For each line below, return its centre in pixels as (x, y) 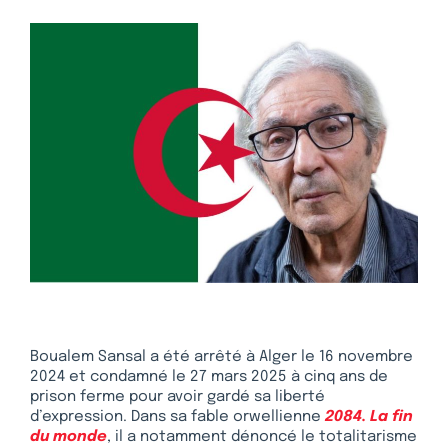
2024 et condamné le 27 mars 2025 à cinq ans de (209, 376)
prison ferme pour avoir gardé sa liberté (177, 396)
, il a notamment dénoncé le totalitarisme (262, 436)
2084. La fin (369, 416)
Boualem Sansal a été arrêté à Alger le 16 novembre (221, 356)
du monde (68, 436)
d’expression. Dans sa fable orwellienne (177, 416)
